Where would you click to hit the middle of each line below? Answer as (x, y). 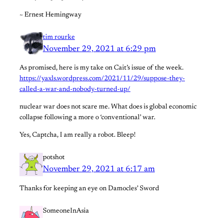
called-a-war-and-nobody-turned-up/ (75, 89)
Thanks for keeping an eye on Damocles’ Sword (89, 189)
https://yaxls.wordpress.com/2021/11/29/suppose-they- (102, 79)
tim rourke (59, 37)
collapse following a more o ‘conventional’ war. (87, 118)
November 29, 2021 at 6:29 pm (99, 49)
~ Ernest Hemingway (50, 15)
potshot (54, 158)
